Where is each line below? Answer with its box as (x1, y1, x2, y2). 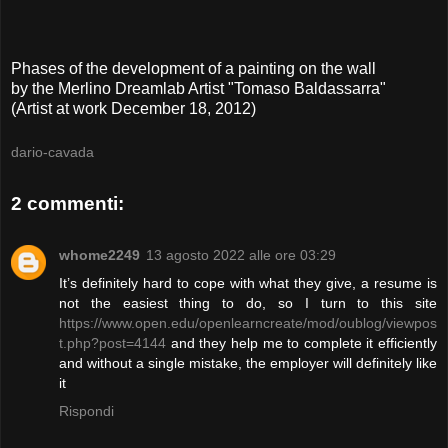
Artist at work (16, 100, 107, 118)
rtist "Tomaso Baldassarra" (199, 80, 390, 98)
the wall (321, 60, 380, 78)
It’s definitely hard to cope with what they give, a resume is (59, 275, 437, 292)
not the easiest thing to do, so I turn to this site (59, 295, 437, 312)
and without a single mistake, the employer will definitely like (59, 355, 437, 372)
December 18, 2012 (111, 100, 251, 118)
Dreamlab (115, 80, 185, 98)
